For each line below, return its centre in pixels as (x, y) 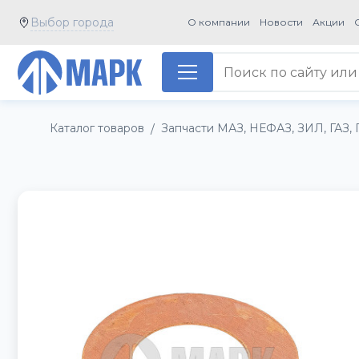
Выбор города (72, 22)
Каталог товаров (97, 128)
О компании (219, 22)
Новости (282, 22)
